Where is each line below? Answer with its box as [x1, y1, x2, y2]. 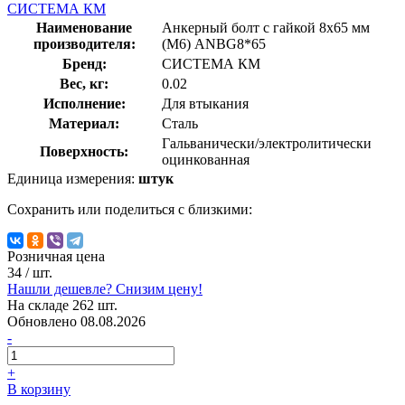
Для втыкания [162, 95, 249, 111]
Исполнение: [42, 95, 126, 111]
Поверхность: [40, 143, 128, 159]
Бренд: [61, 55, 107, 71]
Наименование [36, 19, 132, 35]
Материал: [49, 115, 119, 131]
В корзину [7, 381, 71, 397]
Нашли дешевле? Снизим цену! [7, 280, 202, 297]
